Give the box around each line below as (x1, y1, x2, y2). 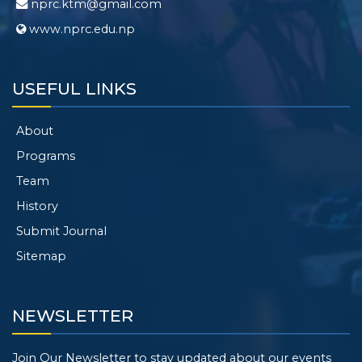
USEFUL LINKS (12, 78, 137, 99)
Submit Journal (16, 224, 107, 238)
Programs (16, 149, 75, 163)
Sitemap (16, 249, 66, 263)
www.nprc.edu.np (26, 22, 135, 36)
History (16, 199, 58, 213)
